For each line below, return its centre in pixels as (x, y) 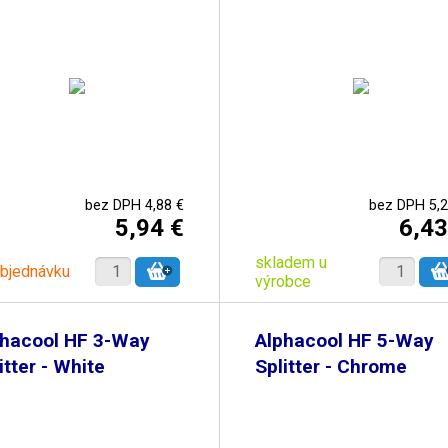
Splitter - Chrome (330, 366)
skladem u (290, 262)
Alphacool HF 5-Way (344, 340)
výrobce (282, 281)
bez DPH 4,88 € (134, 205)
